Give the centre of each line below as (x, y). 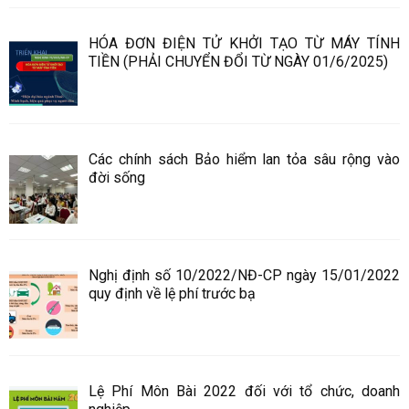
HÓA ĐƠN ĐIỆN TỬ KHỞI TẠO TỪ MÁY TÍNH (244, 44)
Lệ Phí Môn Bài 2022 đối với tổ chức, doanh (244, 391)
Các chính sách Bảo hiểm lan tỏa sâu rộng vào (244, 160)
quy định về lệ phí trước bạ (172, 293)
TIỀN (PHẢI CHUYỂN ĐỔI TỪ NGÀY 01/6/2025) (238, 62)
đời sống (117, 178)
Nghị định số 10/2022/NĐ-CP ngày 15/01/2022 (244, 275)
